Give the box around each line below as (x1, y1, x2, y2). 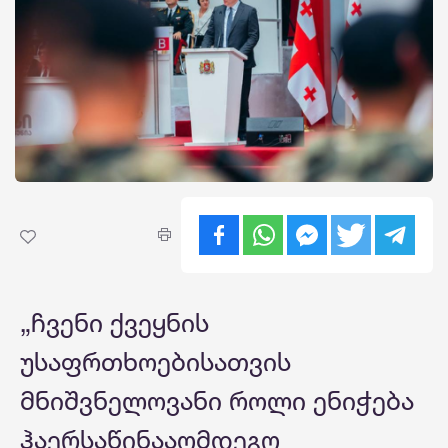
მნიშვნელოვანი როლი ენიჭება (20, 384, 414, 416)
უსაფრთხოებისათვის (20, 345, 291, 377)
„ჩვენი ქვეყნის (20, 306, 209, 338)
